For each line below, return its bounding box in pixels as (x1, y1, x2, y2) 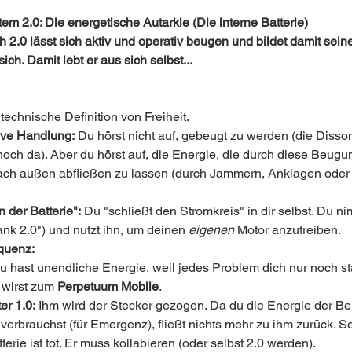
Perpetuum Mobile (57, 279, 159, 294)
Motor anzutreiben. (234, 222, 341, 237)
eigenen (189, 222, 234, 237)
